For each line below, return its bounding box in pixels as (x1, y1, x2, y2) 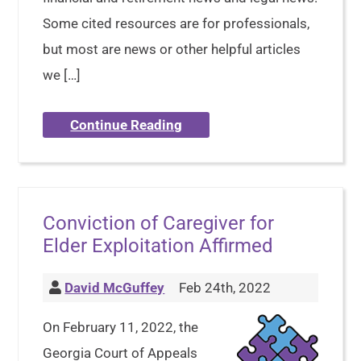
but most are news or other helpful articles (43, 41, 301, 58)
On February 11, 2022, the (43, 319, 199, 336)
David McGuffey (64, 280, 165, 297)
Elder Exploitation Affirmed (43, 234, 274, 258)
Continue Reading (70, 117, 183, 134)
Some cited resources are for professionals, (43, 15, 310, 32)
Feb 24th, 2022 (176, 280, 272, 297)
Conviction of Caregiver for (43, 212, 275, 235)
